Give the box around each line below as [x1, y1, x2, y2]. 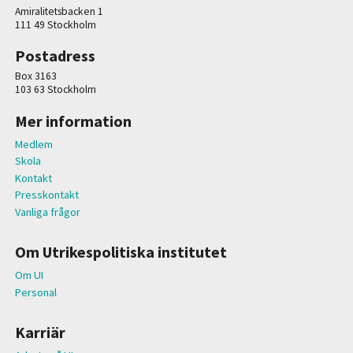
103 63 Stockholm [14, 83, 96, 97]
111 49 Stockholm [14, 17, 96, 32]
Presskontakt [14, 188, 79, 203]
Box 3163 [14, 69, 57, 84]
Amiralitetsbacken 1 [14, 4, 103, 18]
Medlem [14, 136, 53, 151]
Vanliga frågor [14, 204, 80, 219]
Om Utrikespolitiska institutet [14, 242, 227, 262]
